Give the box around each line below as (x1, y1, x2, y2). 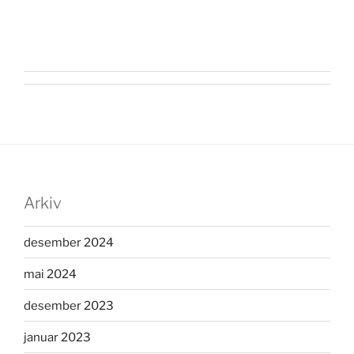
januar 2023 (24, 330, 91, 345)
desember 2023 (24, 298, 114, 313)
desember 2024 (24, 235, 114, 250)
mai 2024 (24, 266, 77, 281)
